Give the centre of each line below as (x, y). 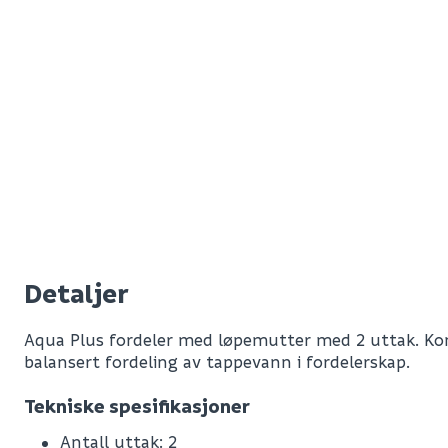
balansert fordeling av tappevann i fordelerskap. (217, 361)
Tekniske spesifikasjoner (137, 406)
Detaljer (76, 292)
